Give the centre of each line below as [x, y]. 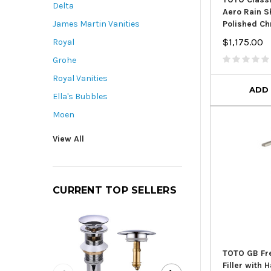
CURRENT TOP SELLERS [115, 191]
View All [68, 139]
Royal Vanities [80, 79]
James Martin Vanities [96, 24]
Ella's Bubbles [80, 97]
